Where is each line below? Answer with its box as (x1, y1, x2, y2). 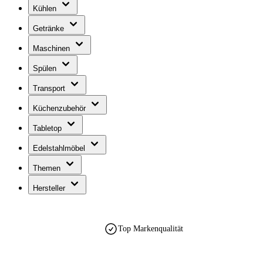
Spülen (33, 64, 59, 73)
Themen (33, 164, 63, 173)
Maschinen (33, 44, 72, 53)
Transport (33, 84, 68, 93)
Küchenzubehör (33, 104, 88, 113)
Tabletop (33, 124, 64, 133)
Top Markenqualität (117, 224, 183, 233)
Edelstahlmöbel (33, 144, 87, 153)
